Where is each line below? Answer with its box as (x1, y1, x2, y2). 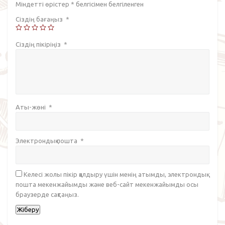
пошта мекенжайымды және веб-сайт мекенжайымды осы (16, 180, 198, 188)
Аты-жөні (16, 103, 49, 110)
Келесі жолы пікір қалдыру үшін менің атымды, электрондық (24, 170, 206, 178)
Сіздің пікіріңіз (16, 40, 64, 48)
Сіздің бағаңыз (16, 15, 66, 23)
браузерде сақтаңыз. (16, 190, 79, 198)
